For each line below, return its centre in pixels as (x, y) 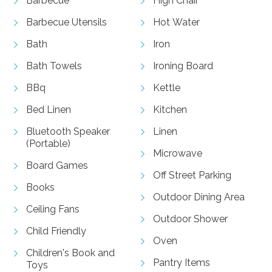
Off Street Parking (192, 175)
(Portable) (48, 143)
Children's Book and (70, 253)
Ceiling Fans (53, 209)
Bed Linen (48, 109)
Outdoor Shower (190, 219)
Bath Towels (54, 66)
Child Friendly (56, 231)
